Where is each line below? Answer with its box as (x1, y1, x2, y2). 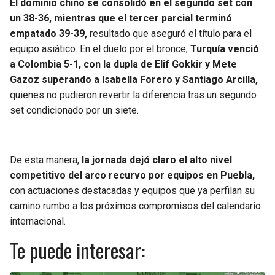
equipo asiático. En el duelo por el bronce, (10, 43, 190, 55)
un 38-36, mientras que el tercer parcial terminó (10, 12, 232, 25)
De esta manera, (10, 154, 82, 166)
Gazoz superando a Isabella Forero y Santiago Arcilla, (10, 74, 258, 86)
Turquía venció (190, 43, 259, 55)
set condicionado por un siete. (10, 104, 139, 117)
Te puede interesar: (10, 236, 145, 265)
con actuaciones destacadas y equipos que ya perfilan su (10, 185, 255, 197)
